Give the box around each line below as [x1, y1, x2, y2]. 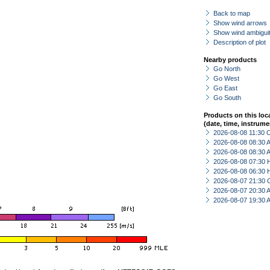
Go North [213, 65, 240, 72]
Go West [213, 75, 239, 82]
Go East [213, 84, 237, 92]
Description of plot [213, 39, 266, 46]
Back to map [213, 10, 250, 17]
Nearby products [204, 56, 257, 63]
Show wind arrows [213, 19, 267, 27]
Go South [213, 94, 241, 101]
